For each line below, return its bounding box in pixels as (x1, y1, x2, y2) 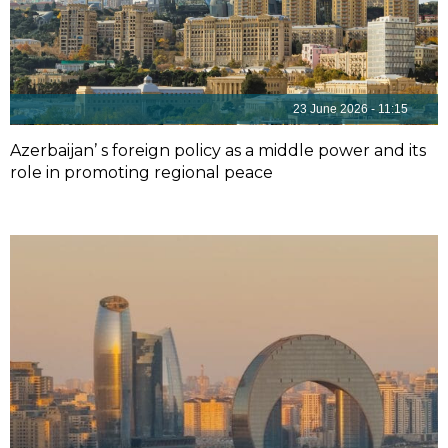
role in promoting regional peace (10, 163, 273, 182)
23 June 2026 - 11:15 (293, 102, 408, 116)
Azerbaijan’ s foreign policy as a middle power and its (10, 141, 426, 160)
